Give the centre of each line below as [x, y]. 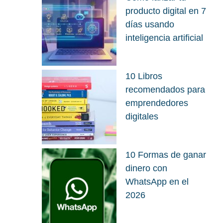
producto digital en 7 [166, 11]
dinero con [146, 168]
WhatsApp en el [157, 181]
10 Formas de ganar [166, 155]
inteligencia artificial [164, 38]
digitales [142, 116]
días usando [150, 24]
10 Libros [144, 76]
